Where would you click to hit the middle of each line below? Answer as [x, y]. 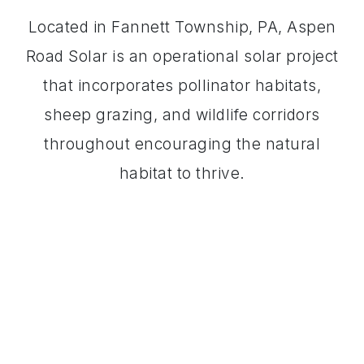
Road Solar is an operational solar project [182, 56]
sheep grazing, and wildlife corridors [182, 115]
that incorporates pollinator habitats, [182, 85]
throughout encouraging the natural [182, 144]
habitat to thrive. [182, 173]
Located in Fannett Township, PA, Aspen [182, 27]
